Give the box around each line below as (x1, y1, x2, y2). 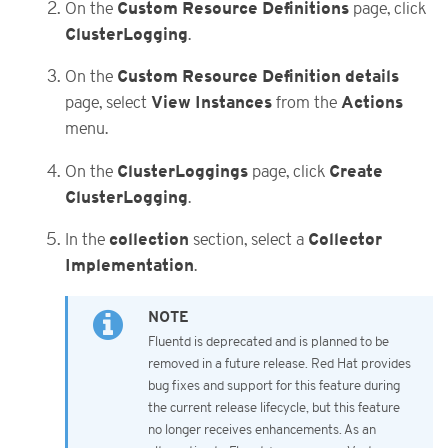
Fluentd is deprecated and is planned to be (148, 333, 389, 350)
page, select (65, 94, 151, 113)
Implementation (65, 255, 194, 277)
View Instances (151, 92, 272, 114)
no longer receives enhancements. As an (148, 421, 376, 438)
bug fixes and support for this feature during (148, 377, 400, 394)
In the (65, 231, 109, 250)
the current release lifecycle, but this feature (148, 399, 400, 416)
